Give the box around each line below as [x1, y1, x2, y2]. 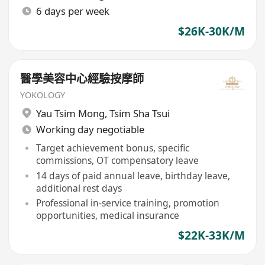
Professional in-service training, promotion [35, 196, 219, 210]
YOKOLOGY [20, 89, 66, 101]
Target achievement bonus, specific [35, 141, 189, 154]
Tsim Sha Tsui [109, 106, 170, 120]
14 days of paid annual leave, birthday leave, [35, 169, 230, 182]
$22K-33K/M [177, 228, 245, 244]
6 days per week [35, 4, 109, 18]
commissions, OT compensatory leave [35, 153, 199, 167]
